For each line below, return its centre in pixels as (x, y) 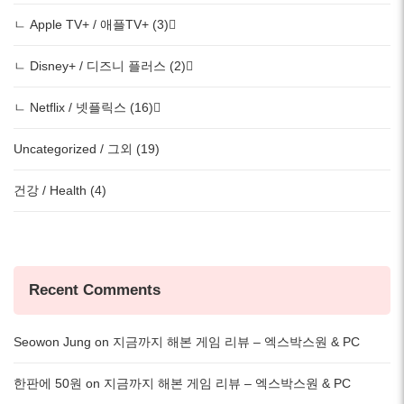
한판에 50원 (48, 384)
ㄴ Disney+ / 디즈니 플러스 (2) (100, 65)
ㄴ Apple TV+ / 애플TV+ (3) (91, 24)
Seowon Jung (52, 342)
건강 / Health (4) (60, 190)
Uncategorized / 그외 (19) (87, 148)
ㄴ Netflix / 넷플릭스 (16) (83, 107)
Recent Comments (94, 290)
